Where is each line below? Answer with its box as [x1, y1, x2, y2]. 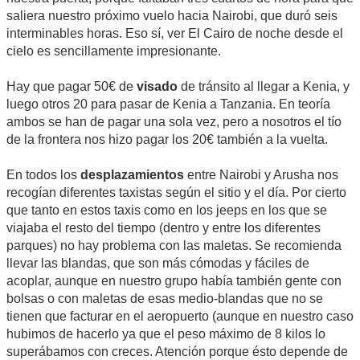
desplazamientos [80, 167, 187, 182]
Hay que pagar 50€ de [6, 79, 137, 93]
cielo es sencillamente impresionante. [6, 43, 221, 58]
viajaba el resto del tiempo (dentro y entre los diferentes [6, 220, 321, 235]
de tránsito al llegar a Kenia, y [181, 79, 350, 93]
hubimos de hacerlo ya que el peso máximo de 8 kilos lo [6, 326, 325, 341]
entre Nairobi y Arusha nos [187, 167, 338, 182]
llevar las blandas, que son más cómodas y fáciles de [6, 256, 309, 270]
